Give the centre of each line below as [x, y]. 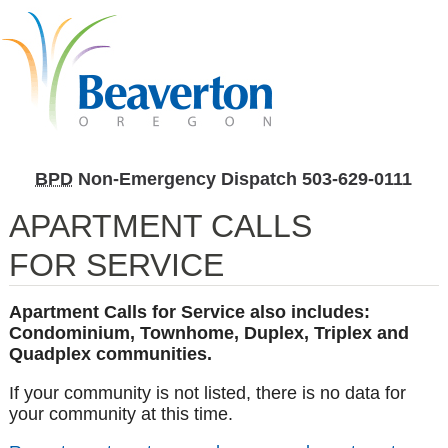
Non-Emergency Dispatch [188, 178]
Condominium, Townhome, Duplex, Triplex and [208, 333]
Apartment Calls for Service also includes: [189, 312]
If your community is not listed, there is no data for [207, 392]
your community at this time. [120, 413]
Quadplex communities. [110, 354]
